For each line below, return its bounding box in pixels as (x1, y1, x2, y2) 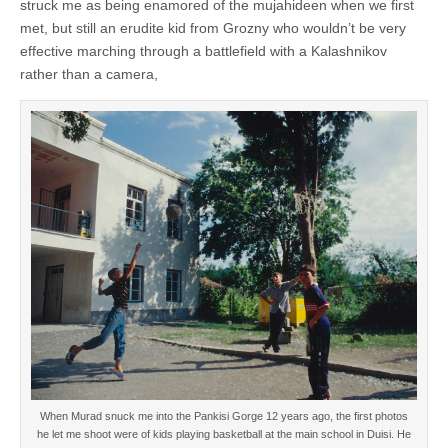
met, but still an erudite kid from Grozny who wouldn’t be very (20, 19, 406, 36)
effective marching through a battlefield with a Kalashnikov (20, 42, 387, 59)
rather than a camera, (20, 65, 158, 82)
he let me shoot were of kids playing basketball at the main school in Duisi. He (37, 428, 411, 440)
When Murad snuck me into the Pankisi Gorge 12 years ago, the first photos (40, 410, 408, 422)
